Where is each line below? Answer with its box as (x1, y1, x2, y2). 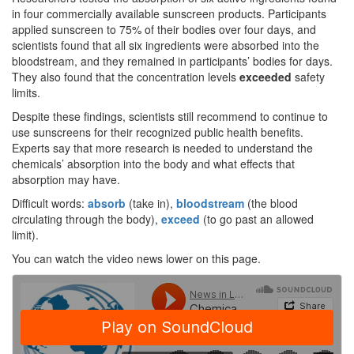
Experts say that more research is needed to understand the (12, 140, 313, 156)
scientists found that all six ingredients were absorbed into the (12, 37, 319, 54)
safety (292, 69, 325, 85)
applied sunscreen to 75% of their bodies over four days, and (12, 21, 316, 38)
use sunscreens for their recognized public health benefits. (12, 124, 303, 141)
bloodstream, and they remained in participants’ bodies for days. (12, 53, 333, 70)
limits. (12, 85, 40, 101)
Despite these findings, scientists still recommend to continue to (12, 108, 328, 125)
